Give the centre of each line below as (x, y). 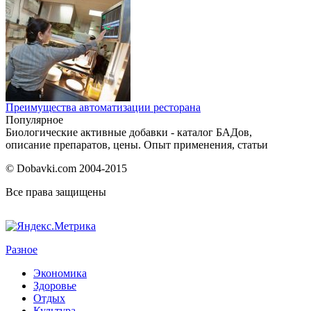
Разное (22, 249)
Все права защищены (56, 192)
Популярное (34, 119)
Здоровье (55, 285)
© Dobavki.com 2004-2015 (66, 168)
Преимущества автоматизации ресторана (103, 107)
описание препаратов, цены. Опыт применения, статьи (137, 144)
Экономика (60, 273)
